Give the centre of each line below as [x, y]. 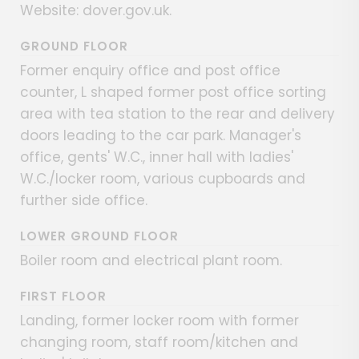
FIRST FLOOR [63, 296]
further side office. [84, 201]
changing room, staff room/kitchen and [159, 343]
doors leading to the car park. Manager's [161, 136]
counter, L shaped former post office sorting [173, 93]
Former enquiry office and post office [150, 71]
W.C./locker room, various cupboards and [163, 179]
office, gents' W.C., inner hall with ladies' [157, 157]
